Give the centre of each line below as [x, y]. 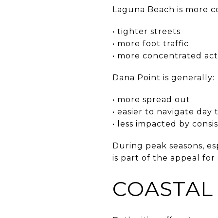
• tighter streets [146, 31]
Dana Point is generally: [163, 77]
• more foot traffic [151, 43]
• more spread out [151, 99]
